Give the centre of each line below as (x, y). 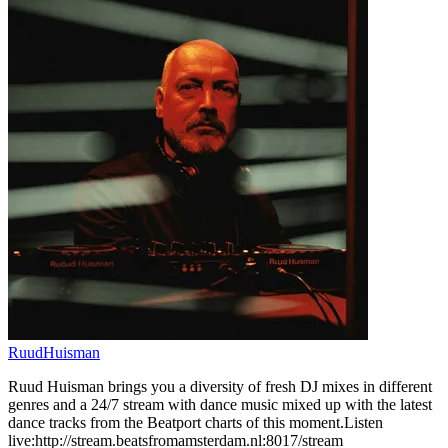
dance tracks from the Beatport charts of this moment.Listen (195, 422)
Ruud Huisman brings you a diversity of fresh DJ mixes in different (220, 386)
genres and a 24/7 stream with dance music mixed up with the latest (220, 404)
